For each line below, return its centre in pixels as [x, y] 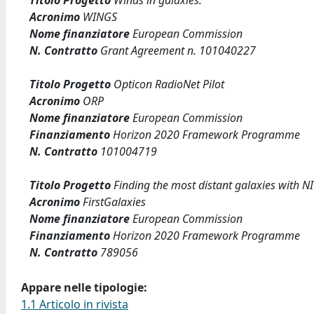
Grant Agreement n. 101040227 [177, 50]
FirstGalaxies [113, 202]
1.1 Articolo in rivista [75, 304]
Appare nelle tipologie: [84, 287]
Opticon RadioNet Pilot [168, 84]
